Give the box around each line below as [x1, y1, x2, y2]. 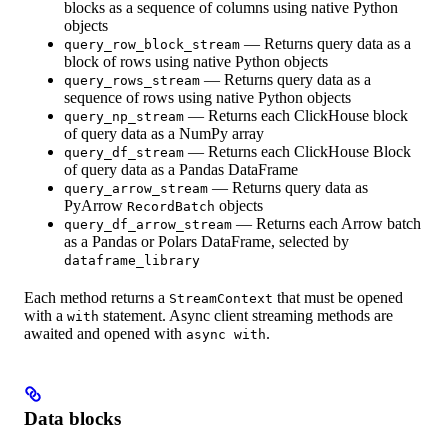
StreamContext [169, 290, 273, 306]
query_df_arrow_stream [64, 216, 232, 232]
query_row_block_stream [64, 36, 240, 52]
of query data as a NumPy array [64, 124, 264, 142]
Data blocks [24, 407, 121, 429]
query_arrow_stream [64, 180, 208, 196]
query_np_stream [64, 108, 184, 124]
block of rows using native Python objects [64, 52, 328, 70]
